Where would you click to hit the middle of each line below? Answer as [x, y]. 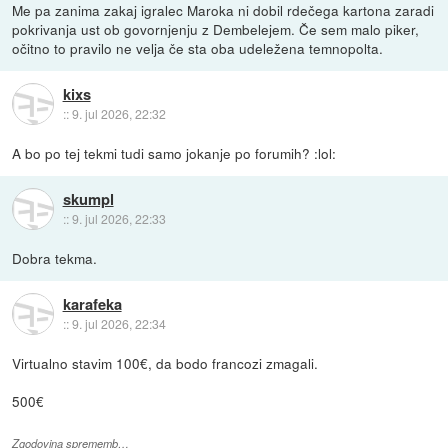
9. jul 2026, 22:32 [118, 113]
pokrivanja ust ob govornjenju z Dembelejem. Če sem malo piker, [216, 29]
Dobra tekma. [55, 258]
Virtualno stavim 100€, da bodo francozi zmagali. [165, 363]
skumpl [88, 198]
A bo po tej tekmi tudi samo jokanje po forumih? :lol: [174, 153]
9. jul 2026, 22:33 [118, 218]
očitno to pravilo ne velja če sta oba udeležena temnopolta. [198, 48]
